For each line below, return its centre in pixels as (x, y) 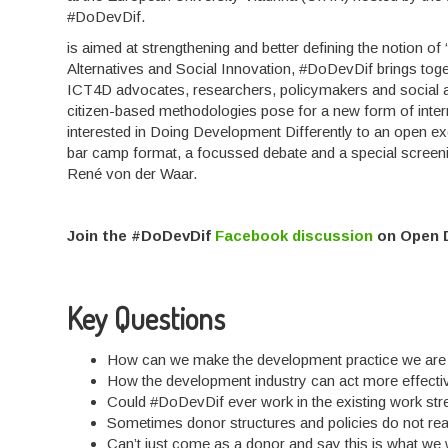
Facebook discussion (294, 236)
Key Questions (146, 318)
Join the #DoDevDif (141, 236)
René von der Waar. (132, 174)
